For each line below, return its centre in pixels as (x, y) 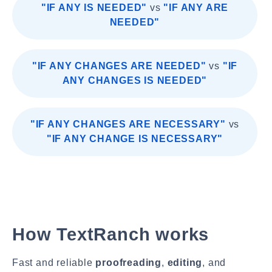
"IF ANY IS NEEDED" (94, 8)
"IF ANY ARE (196, 8)
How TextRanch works (111, 234)
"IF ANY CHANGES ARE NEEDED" (119, 66)
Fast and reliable (54, 263)
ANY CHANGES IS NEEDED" (135, 80)
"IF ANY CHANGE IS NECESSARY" (135, 139)
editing (185, 263)
